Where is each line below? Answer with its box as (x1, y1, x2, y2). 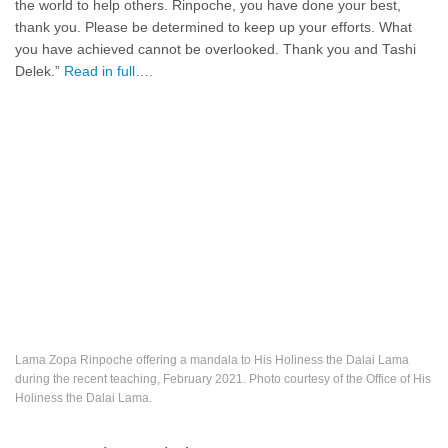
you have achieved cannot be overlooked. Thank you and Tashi (15, 42, 416, 57)
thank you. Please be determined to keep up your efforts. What (15, 20, 412, 35)
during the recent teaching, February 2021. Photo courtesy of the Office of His (15, 372, 431, 387)
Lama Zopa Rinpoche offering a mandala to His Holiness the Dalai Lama (15, 353, 409, 368)
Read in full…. (64, 64, 153, 79)
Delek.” (15, 64, 64, 79)
